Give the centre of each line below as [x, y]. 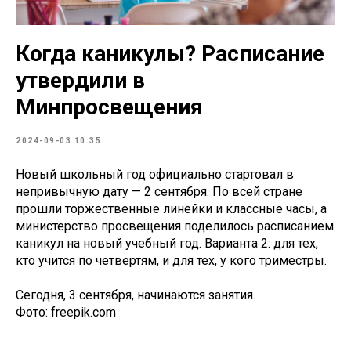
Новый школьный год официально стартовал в [155, 174]
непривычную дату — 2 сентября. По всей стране [159, 191]
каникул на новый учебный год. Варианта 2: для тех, [167, 243]
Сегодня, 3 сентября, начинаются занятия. [136, 295]
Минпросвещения [109, 107]
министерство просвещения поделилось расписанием [175, 226]
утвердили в [80, 80]
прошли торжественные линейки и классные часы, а [171, 208]
